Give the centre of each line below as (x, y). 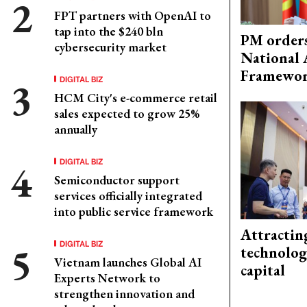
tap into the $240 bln (109, 31)
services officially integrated (128, 195)
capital (263, 270)
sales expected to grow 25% (127, 113)
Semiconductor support (117, 180)
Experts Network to (107, 278)
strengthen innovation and (124, 293)
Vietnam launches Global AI (128, 262)
